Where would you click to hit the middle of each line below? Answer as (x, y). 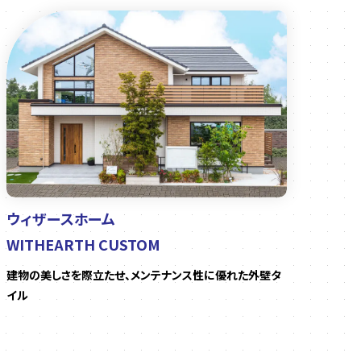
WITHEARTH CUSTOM (83, 245)
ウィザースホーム (61, 219)
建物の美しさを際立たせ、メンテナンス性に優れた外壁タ (144, 275)
